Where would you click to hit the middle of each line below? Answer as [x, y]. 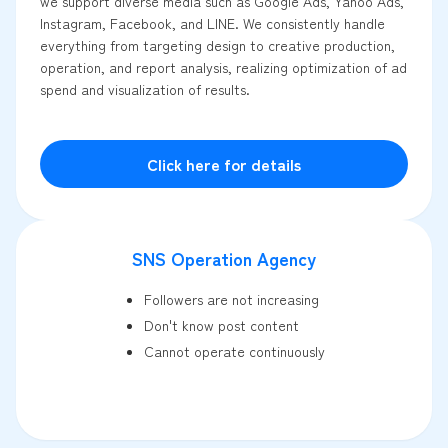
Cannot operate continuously [234, 351]
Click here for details [224, 164]
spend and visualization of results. [145, 89]
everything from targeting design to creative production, [217, 45]
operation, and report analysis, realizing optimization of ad [223, 67]
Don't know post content [221, 325]
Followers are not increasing [231, 299]
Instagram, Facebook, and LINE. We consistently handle [212, 23]
